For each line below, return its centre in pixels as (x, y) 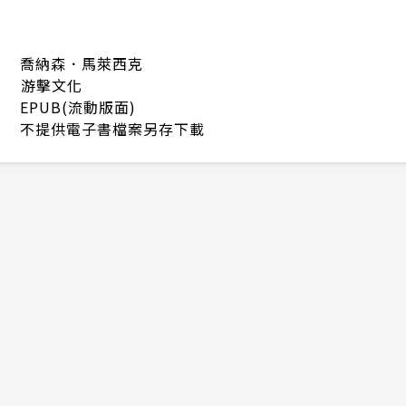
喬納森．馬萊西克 (82, 64)
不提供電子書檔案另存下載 (112, 129)
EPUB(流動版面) (78, 107)
